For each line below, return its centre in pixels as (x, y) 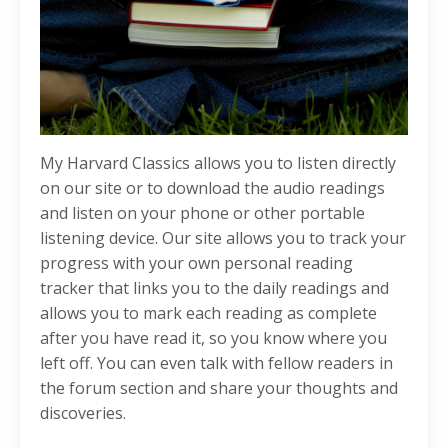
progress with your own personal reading (196, 263)
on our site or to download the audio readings (212, 188)
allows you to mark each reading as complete (208, 313)
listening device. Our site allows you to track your (223, 238)
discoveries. (83, 413)
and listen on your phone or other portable (202, 213)
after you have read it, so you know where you (213, 338)
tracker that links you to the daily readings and (214, 288)
